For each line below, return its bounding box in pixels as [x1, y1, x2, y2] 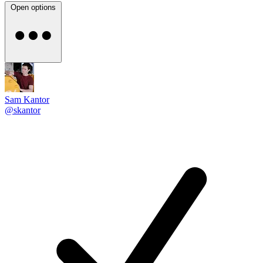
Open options [11, 3, 56, 12]
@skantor [5, 105, 41, 115]
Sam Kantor [5, 95, 49, 104]
